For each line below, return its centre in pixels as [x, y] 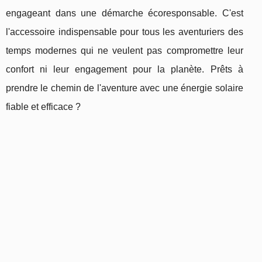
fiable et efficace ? [43, 107]
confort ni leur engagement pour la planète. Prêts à [125, 70]
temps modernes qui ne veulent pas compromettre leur [125, 51]
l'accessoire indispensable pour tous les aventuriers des [125, 32]
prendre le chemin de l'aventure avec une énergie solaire [125, 88]
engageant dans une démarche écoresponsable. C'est [125, 13]
